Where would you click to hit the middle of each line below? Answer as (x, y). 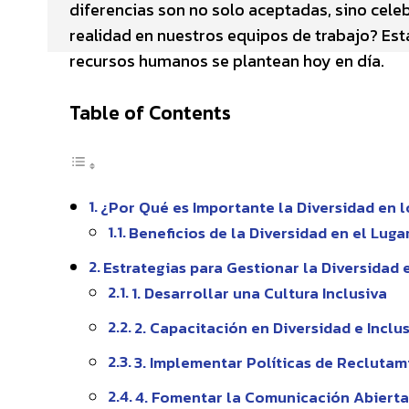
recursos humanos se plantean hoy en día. (227, 61)
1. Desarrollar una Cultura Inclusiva (260, 293)
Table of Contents (150, 113)
